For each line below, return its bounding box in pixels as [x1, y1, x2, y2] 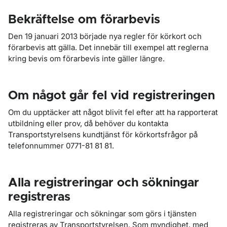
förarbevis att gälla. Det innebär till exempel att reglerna [8, 43, 208, 52]
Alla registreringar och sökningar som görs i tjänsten [8, 209, 197, 218]
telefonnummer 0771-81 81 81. [8, 141, 114, 150]
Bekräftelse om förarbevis [8, 14, 160, 26]
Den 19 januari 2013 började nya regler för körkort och [8, 31, 202, 41]
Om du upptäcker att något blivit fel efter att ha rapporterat [8, 107, 218, 117]
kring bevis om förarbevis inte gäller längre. [8, 54, 165, 63]
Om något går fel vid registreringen [8, 90, 215, 102]
